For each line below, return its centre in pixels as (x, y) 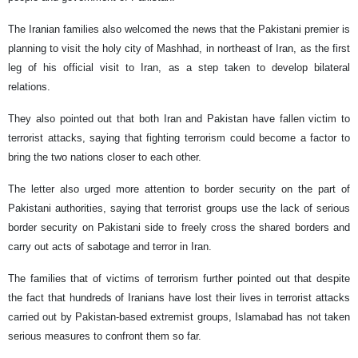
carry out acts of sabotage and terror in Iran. (110, 247)
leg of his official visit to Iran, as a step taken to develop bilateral (179, 68)
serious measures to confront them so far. (105, 336)
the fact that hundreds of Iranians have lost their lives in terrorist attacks (179, 298)
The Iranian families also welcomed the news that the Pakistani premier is (179, 30)
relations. (29, 87)
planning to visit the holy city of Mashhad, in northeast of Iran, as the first (179, 49)
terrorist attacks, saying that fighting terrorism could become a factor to (179, 138)
